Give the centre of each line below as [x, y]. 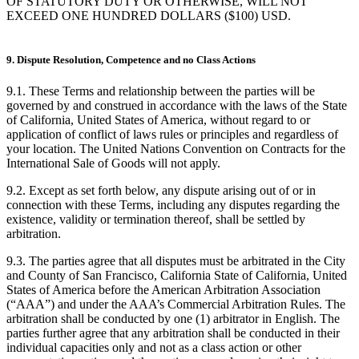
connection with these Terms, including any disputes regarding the [173, 204]
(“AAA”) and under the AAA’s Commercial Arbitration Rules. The [176, 304]
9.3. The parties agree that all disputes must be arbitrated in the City [176, 260]
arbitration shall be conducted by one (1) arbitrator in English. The [173, 318]
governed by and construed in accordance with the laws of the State [177, 105]
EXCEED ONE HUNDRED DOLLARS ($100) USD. [149, 15]
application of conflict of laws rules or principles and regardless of [172, 134]
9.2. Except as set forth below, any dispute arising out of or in [161, 190]
